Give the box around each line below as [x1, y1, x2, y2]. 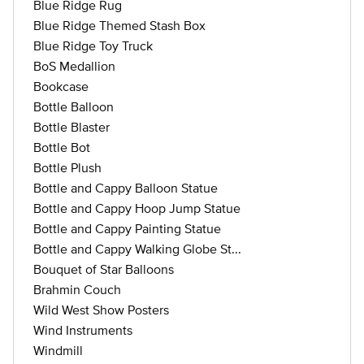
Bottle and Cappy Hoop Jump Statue [33, 201, 240, 215]
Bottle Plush [33, 160, 102, 175]
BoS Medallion [33, 58, 115, 73]
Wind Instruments [33, 323, 132, 337]
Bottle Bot [33, 140, 90, 154]
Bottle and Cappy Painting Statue [33, 221, 221, 236]
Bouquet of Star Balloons [33, 262, 174, 276]
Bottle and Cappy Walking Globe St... [33, 241, 241, 256]
